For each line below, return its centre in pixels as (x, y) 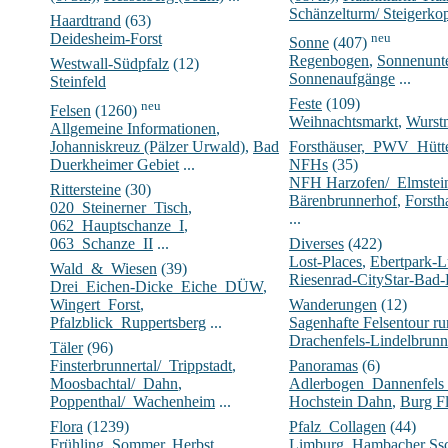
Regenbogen (329, 60)
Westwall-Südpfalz (109, 63)
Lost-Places (325, 261)
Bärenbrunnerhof (343, 200)
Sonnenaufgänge (342, 78)
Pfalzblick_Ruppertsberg (128, 322)
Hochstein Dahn (340, 401)
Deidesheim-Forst (106, 38)
